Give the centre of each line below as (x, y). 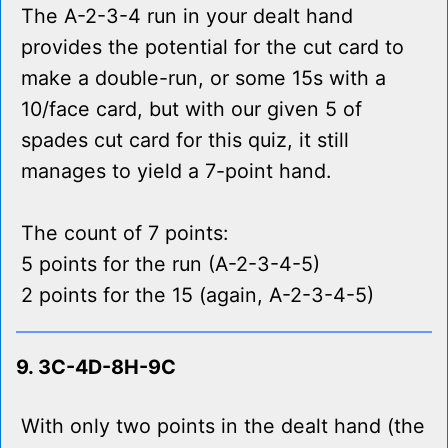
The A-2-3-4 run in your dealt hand (187, 16)
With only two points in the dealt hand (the (223, 426)
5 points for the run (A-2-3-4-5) (170, 264)
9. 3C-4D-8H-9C (96, 367)
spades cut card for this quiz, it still (185, 140)
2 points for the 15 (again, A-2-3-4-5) (197, 295)
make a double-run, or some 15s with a (203, 78)
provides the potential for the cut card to (212, 47)
